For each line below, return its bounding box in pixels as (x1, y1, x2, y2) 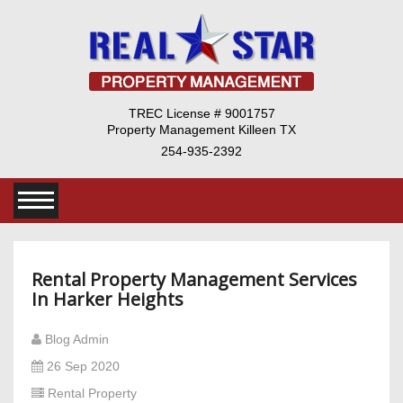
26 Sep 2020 (43, 359, 127, 374)
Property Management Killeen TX (107, 122, 296, 137)
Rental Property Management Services (31, 266, 357, 291)
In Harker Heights (31, 286, 184, 311)
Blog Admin (41, 332, 116, 347)
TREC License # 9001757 (128, 106, 275, 121)
